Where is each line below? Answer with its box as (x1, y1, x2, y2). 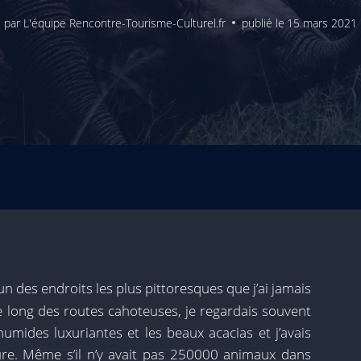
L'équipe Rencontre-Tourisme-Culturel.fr (23, 15, 226, 31)
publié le (241, 15, 284, 31)
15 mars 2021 (286, 15, 357, 31)
